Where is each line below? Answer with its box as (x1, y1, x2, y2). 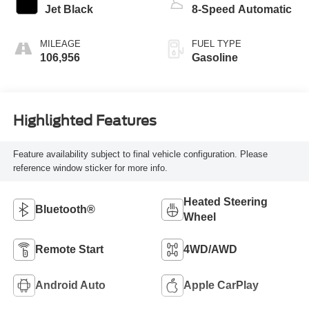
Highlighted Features (12, 112, 157, 130)
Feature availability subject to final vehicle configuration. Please (12, 148, 268, 159)
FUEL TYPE (192, 38, 241, 49)
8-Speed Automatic (192, 3, 292, 15)
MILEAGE (39, 38, 81, 49)
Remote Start (34, 243, 103, 255)
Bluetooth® (34, 203, 95, 215)
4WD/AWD (183, 243, 237, 255)
